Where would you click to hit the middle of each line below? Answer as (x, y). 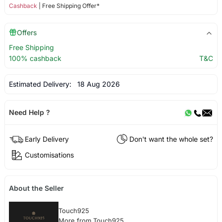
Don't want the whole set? (171, 139)
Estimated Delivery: (41, 84)
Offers (27, 32)
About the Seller (36, 188)
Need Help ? (29, 112)
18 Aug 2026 (96, 84)
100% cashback (35, 58)
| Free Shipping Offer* (68, 5)
